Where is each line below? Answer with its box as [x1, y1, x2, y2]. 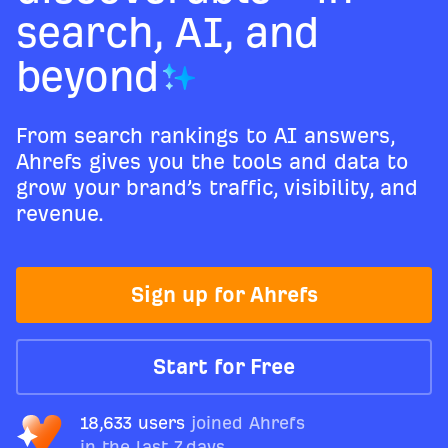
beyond [16, 54, 159, 99]
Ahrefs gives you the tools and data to [16, 150, 408, 173]
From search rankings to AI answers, [16, 124, 394, 147]
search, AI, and [16, 10, 319, 55]
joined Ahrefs [191, 413, 305, 432]
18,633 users [80, 413, 185, 432]
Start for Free [153, 355, 295, 378]
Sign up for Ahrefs [130, 283, 318, 306]
